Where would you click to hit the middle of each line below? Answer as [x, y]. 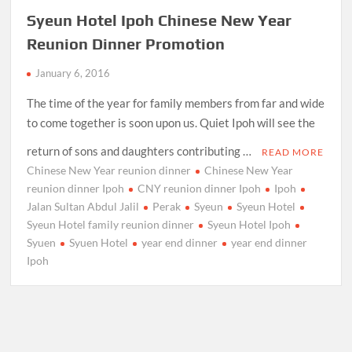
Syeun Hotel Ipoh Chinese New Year [159, 20]
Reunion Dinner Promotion [126, 43]
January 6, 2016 [73, 73]
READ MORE [293, 152]
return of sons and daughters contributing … [141, 150]
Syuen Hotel [99, 242]
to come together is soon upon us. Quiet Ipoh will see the [171, 122]
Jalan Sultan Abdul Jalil [83, 206]
